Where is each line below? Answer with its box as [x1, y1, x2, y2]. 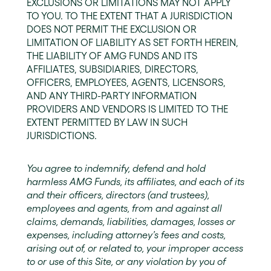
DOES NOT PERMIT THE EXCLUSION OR [27, 24, 197, 34]
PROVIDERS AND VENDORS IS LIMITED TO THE [27, 103, 228, 114]
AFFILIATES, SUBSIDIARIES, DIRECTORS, [27, 64, 198, 74]
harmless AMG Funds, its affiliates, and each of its [27, 176, 244, 187]
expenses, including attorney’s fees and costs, [27, 229, 226, 240]
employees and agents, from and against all [27, 203, 222, 214]
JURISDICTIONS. [27, 130, 97, 141]
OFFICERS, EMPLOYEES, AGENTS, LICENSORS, [27, 77, 226, 88]
